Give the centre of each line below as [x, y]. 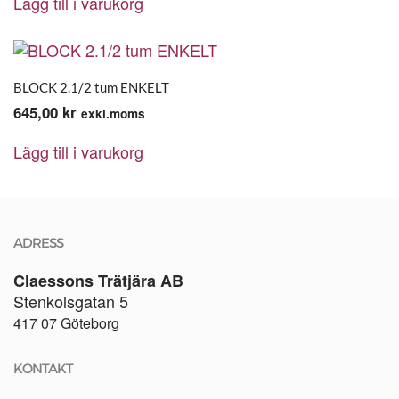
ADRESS [38, 243]
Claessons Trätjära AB [98, 281]
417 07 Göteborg [68, 323]
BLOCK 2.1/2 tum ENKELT [91, 87]
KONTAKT [43, 368]
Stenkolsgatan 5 [71, 301]
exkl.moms [113, 114]
